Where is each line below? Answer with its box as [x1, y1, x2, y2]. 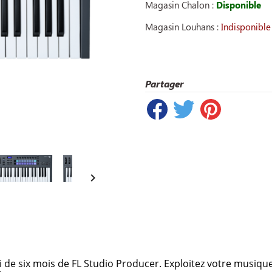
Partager [145, 77, 183, 90]
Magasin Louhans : [145, 21, 221, 33]
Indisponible [221, 21, 271, 33]
